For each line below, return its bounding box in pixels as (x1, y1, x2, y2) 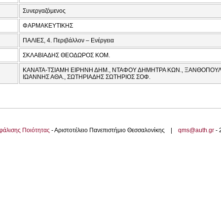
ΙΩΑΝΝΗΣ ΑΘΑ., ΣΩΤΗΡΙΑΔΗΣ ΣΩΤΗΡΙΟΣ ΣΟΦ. (23, 74, 150, 81)
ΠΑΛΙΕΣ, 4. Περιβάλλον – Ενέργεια (23, 37, 114, 44)
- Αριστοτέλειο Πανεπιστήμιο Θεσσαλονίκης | (50, 127, 178, 134)
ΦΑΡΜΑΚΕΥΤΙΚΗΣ (23, 22, 73, 30)
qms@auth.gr (178, 127, 214, 134)
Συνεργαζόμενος (23, 7, 66, 15)
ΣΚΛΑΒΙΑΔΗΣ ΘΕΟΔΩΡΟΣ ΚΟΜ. (23, 52, 110, 59)
